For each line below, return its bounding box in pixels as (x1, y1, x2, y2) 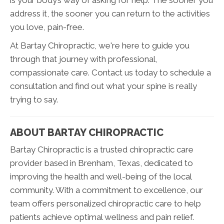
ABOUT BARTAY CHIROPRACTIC (10, 126, 163, 138)
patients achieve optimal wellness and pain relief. (10, 211, 194, 222)
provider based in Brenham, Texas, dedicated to (10, 157, 193, 168)
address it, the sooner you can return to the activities (10, 8, 210, 18)
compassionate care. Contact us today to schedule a (10, 67, 211, 77)
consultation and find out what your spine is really (10, 80, 197, 91)
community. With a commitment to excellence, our (10, 184, 203, 195)
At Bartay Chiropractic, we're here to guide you (10, 40, 189, 50)
